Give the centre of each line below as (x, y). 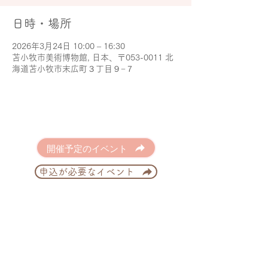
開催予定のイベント (87, 148)
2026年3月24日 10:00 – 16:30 (68, 46)
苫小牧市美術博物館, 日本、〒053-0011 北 (93, 57)
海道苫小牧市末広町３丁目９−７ (73, 69)
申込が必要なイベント (87, 172)
